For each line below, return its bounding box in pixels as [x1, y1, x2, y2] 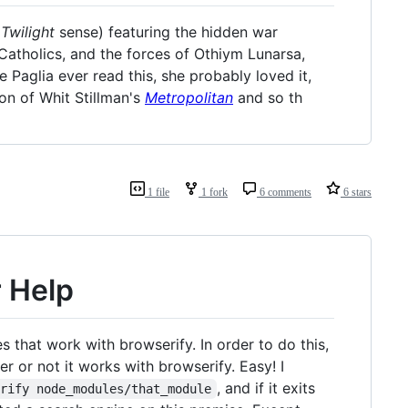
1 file [145, 186, 169, 199]
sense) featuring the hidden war [55, 23, 278, 42]
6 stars [341, 186, 372, 199]
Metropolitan [145, 88, 233, 107]
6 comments [257, 186, 311, 199]
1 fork [199, 186, 228, 199]
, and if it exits [216, 378, 320, 397]
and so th [233, 88, 302, 107]
